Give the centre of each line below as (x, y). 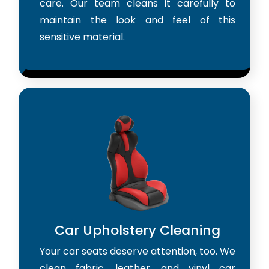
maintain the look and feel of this (138, 20)
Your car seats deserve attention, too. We (138, 252)
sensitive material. (82, 37)
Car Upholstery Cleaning (138, 231)
